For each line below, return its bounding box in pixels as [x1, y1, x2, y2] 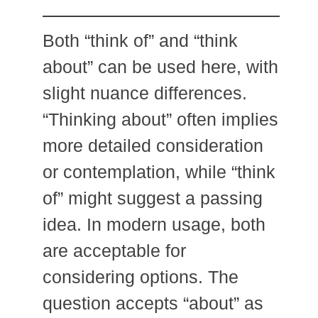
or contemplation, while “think [43, 161, 275, 182]
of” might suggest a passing [43, 187, 263, 208]
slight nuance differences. [43, 82, 247, 103]
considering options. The [43, 266, 238, 287]
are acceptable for [43, 240, 186, 261]
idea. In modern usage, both [43, 214, 265, 234]
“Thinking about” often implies [43, 109, 278, 129]
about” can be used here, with [43, 56, 278, 77]
